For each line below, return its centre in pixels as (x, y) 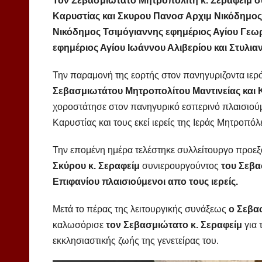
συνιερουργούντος (182, 166)
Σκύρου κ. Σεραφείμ (97, 166)
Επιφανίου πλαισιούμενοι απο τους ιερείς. (145, 182)
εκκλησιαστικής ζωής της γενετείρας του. (136, 241)
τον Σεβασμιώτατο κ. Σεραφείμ (174, 225)
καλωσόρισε (79, 225)
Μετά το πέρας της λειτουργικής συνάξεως (141, 209)
